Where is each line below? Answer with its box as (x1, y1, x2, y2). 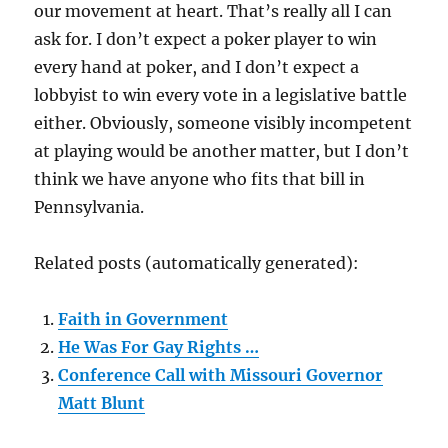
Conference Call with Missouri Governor (58, 365, 384, 386)
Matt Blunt (58, 393, 146, 414)
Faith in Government (58, 309, 229, 330)
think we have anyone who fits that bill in (34, 169, 366, 190)
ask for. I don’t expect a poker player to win (34, 29, 378, 50)
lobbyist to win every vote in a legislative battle (34, 85, 408, 106)
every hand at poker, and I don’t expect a (34, 57, 360, 78)
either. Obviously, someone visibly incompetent (34, 113, 413, 134)
